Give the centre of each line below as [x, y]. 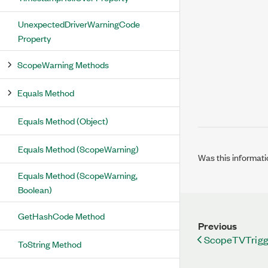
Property [34, 38]
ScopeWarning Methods [63, 64]
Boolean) [35, 189]
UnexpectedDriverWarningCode [79, 24]
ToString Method [50, 244]
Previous [217, 226]
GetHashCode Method [61, 216]
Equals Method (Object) [63, 121]
